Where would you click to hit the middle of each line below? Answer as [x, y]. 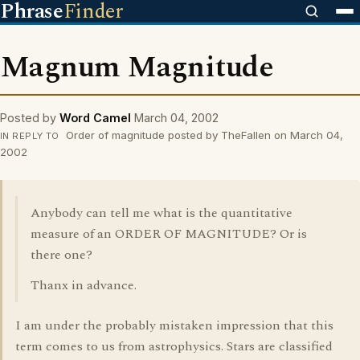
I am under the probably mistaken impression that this [174, 325]
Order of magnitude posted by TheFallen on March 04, [202, 135]
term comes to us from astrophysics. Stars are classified [174, 346]
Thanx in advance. [84, 285]
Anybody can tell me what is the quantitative [162, 213]
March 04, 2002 [176, 118]
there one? [61, 255]
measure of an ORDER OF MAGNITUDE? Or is [169, 234]
